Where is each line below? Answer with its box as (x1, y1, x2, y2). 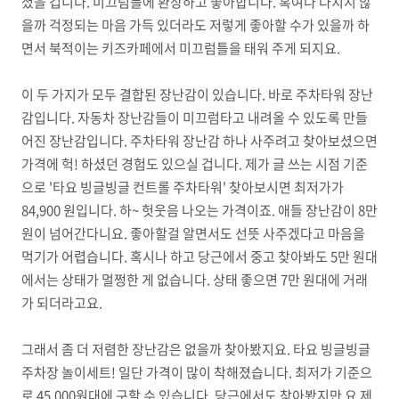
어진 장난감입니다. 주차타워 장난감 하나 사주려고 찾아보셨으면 (21, 131, 378, 151)
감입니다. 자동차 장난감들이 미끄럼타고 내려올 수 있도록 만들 (21, 108, 368, 127)
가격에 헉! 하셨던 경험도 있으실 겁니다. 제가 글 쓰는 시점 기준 (21, 154, 368, 174)
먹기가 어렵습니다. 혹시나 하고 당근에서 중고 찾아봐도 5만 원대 (21, 247, 378, 266)
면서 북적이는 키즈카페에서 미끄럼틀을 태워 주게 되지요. (21, 38, 343, 58)
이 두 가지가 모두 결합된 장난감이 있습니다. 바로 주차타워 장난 (21, 85, 373, 104)
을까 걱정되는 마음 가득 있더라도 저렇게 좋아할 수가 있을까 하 (21, 15, 370, 35)
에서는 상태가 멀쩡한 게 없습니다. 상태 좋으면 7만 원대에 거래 (21, 270, 368, 289)
